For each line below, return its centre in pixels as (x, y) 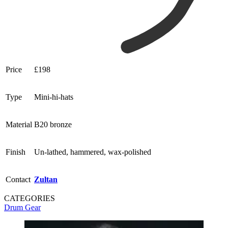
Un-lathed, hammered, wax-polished (93, 152)
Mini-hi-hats (54, 97)
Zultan (46, 180)
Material (19, 125)
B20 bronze (53, 125)
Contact (18, 180)
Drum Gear (22, 208)
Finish (16, 152)
